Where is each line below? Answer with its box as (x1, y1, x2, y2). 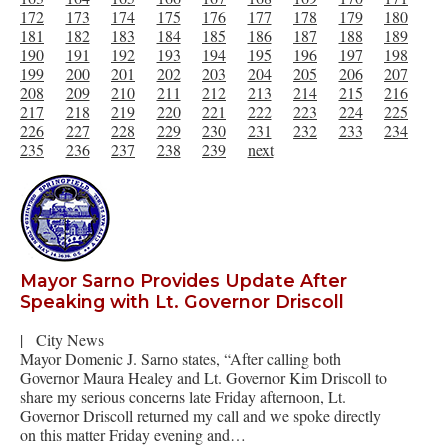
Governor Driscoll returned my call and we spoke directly (20, 404, 381, 426)
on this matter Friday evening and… (20, 423, 246, 445)
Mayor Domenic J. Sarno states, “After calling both (20, 347, 341, 369)
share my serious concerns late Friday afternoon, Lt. (20, 385, 346, 407)
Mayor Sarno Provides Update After (20, 270, 347, 292)
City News (36, 328, 104, 350)
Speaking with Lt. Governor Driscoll (20, 291, 344, 313)
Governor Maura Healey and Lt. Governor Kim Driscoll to (20, 366, 387, 388)
